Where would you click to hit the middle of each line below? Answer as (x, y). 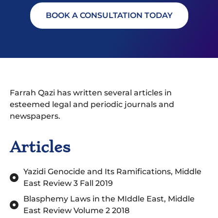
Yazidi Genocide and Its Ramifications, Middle (112, 171)
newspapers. (35, 116)
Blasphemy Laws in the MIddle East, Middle (109, 199)
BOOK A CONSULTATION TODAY (109, 16)
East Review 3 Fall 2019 (68, 183)
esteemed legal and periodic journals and (92, 104)
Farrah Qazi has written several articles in (91, 92)
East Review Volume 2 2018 (76, 210)
